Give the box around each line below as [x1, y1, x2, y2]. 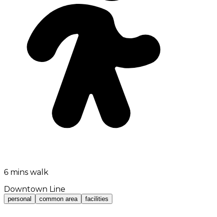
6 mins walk [4, 168, 48, 177]
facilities [85, 195, 108, 203]
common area [39, 195, 77, 203]
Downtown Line [4, 185, 65, 194]
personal [8, 195, 31, 203]
